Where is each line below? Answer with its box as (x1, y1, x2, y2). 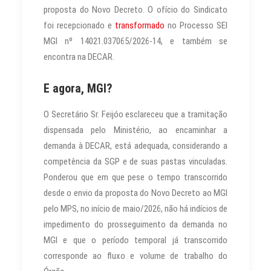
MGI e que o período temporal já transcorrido (44, 235, 227, 246)
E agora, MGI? (44, 81, 113, 96)
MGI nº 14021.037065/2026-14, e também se (44, 36, 227, 47)
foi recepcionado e (44, 20, 115, 31)
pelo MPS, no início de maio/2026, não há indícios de (44, 203, 227, 214)
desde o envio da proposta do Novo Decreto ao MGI (44, 188, 227, 198)
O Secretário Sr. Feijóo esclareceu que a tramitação (44, 109, 227, 120)
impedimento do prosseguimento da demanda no (44, 219, 227, 230)
